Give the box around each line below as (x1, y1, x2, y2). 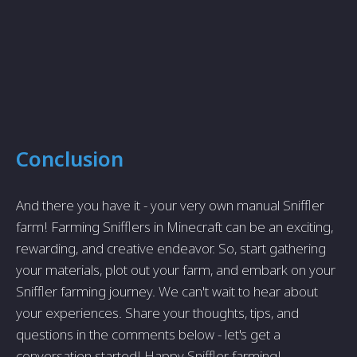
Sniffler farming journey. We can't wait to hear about (16, 282, 318, 301)
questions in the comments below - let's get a (16, 325, 280, 344)
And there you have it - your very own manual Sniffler (16, 196, 324, 215)
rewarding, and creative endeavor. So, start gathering (16, 239, 326, 258)
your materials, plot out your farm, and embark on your (16, 261, 335, 280)
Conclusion (16, 144, 124, 174)
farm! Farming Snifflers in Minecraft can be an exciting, (16, 218, 333, 237)
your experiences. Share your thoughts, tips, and (16, 304, 299, 323)
